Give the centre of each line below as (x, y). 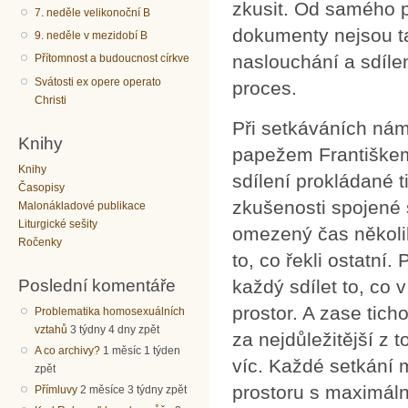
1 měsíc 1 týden (142, 350)
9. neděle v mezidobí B (92, 36)
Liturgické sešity (58, 224)
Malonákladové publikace (82, 206)
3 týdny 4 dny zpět (115, 329)
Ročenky (40, 243)
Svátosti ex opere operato (98, 82)
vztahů (51, 329)
